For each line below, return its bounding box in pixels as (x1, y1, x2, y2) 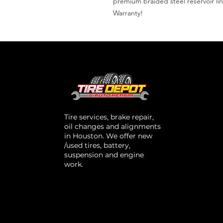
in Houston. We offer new (64, 131, 152, 140)
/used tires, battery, (64, 141, 130, 150)
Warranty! (113, 8, 143, 17)
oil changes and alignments (64, 122, 161, 131)
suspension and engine (64, 150, 144, 159)
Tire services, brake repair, (64, 112, 154, 121)
